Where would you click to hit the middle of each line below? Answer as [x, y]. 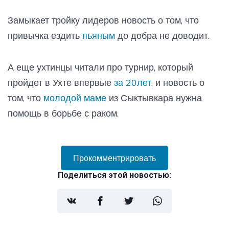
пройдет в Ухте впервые [60, 82]
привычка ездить [45, 35]
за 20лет [131, 82]
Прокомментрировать [114, 158]
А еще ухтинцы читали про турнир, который [100, 67]
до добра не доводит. [164, 35]
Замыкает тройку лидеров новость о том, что [103, 20]
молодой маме [75, 98]
